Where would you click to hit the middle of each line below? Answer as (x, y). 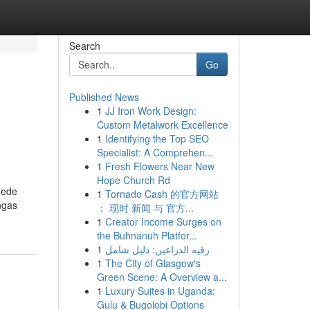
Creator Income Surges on (163, 221)
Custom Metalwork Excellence (162, 125)
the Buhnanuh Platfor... (147, 235)
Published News (104, 97)
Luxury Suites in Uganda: (160, 291)
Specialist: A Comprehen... (155, 152)
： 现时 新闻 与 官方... (145, 208)
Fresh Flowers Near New (159, 166)
